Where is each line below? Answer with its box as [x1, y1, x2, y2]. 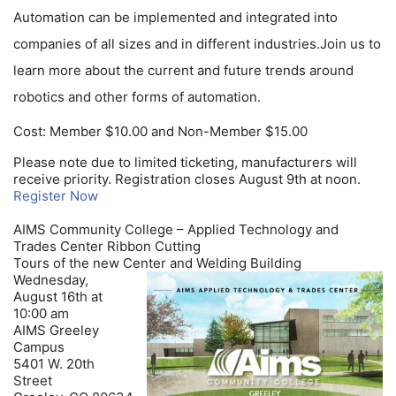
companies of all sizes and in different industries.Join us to [13, 34, 381, 52]
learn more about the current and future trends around [13, 61, 354, 79]
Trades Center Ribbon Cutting [13, 237, 201, 255]
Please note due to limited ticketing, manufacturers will [13, 153, 357, 171]
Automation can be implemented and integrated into [13, 8, 338, 26]
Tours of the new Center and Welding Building [13, 254, 301, 271]
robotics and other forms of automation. [13, 88, 261, 105]
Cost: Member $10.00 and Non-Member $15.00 [13, 123, 308, 141]
